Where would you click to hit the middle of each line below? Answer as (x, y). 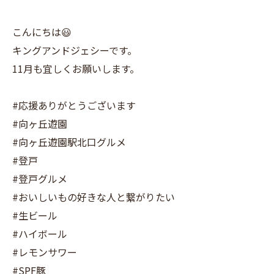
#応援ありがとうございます (74, 105)
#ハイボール (40, 234)
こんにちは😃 (42, 32)
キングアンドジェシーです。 (75, 50)
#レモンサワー (45, 252)
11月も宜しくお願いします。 (76, 68)
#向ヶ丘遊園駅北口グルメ (69, 142)
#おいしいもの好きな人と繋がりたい (94, 197)
